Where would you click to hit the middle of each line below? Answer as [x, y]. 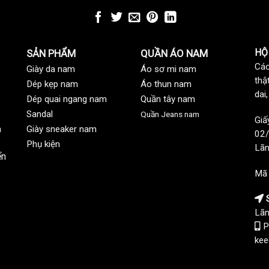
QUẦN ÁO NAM [174, 54]
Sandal [40, 114]
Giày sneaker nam [62, 129]
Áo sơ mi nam [168, 69]
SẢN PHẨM [51, 54]
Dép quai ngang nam [67, 99]
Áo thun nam [166, 84]
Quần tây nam [168, 99]
